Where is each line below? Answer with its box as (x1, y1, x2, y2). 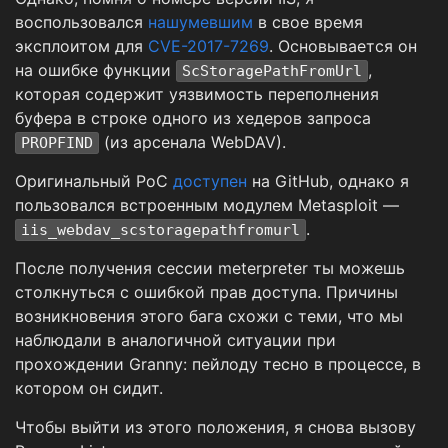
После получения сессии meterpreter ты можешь (15, 258, 405, 279)
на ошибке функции (15, 60, 176, 81)
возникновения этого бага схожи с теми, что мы (15, 306, 403, 327)
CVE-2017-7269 (148, 36, 269, 57)
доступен (173, 171, 247, 192)
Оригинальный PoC (15, 171, 173, 192)
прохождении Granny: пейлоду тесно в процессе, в (15, 354, 421, 375)
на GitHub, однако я (247, 171, 409, 192)
